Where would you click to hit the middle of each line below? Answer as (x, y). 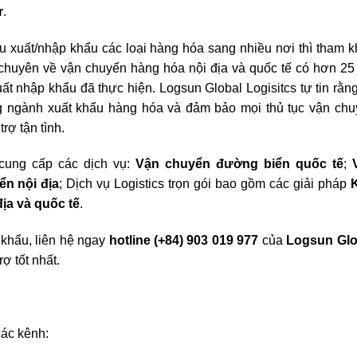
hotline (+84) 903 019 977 (185, 241)
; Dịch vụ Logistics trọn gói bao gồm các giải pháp (205, 184)
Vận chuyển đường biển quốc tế (239, 164)
